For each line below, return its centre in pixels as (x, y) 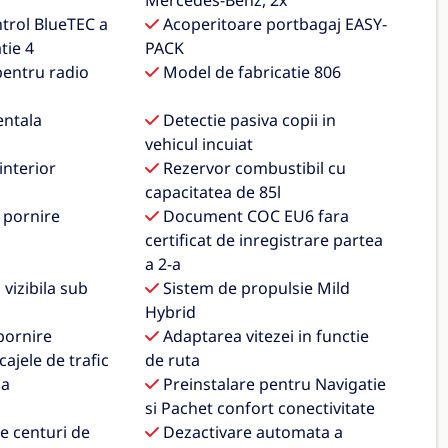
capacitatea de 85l (213, 192)
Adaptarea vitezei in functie (264, 336)
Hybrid (171, 312)
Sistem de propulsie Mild (255, 288)
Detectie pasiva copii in (248, 120)
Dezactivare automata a (251, 432)
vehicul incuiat (199, 144)
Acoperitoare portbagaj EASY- (273, 24)
